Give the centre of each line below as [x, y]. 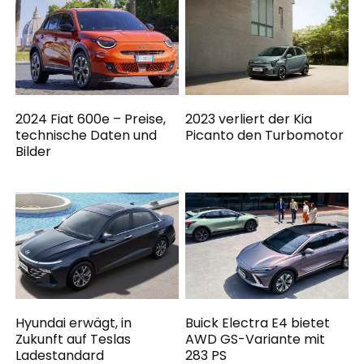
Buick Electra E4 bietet [258, 323]
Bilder [34, 151]
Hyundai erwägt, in [74, 323]
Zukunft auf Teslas [74, 340]
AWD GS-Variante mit [256, 340]
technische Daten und [87, 135]
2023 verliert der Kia [249, 119]
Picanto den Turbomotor [265, 135]
